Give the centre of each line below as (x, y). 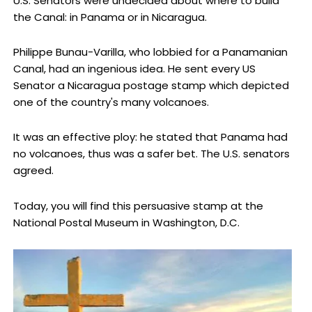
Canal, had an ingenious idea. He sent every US (134, 69)
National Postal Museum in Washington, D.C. (126, 222)
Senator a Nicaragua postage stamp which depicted (151, 86)
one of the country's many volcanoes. (111, 102)
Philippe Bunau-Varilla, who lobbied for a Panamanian (150, 52)
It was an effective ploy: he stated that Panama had (150, 137)
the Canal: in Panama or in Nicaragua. (110, 17)
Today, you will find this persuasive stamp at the (138, 205)
